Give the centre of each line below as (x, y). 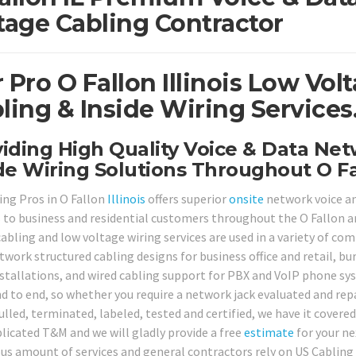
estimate (269, 332)
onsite (246, 198)
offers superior (187, 198)
